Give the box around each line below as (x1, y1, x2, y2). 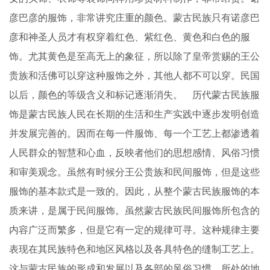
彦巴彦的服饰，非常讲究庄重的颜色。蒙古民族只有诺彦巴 (9, 13, 260, 23)
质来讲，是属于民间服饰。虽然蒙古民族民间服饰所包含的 (9, 206, 260, 216)
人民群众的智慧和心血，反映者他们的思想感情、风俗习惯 (9, 148, 260, 158)
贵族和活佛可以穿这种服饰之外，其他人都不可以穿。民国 (9, 71, 260, 81)
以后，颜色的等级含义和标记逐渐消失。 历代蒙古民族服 (9, 90, 260, 100)
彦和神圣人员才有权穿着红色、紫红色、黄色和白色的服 (9, 32, 250, 42)
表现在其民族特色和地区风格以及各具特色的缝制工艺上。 (9, 244, 260, 254)
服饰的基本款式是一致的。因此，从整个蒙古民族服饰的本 (9, 186, 260, 196)
